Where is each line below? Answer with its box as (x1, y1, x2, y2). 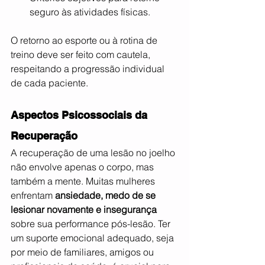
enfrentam (11, 189, 55, 201)
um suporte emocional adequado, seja (11, 231, 176, 244)
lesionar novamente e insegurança (11, 203, 157, 215)
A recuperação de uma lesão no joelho (11, 146, 177, 159)
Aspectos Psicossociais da (11, 108, 150, 121)
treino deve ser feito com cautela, (11, 48, 153, 60)
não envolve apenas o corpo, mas (11, 160, 156, 173)
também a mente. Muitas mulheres (11, 174, 157, 187)
